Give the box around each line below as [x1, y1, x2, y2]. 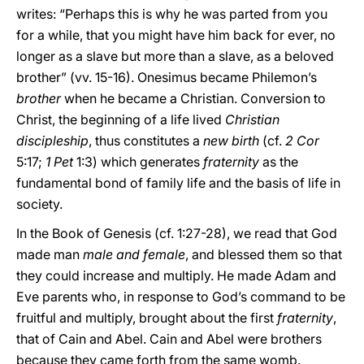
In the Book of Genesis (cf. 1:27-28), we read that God [16, 225, 337, 241]
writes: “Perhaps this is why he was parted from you [16, 6, 327, 22]
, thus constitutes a [89, 132, 203, 149]
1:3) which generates [73, 154, 203, 170]
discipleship [16, 132, 89, 149]
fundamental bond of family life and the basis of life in [16, 175, 340, 191]
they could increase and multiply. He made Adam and [16, 267, 336, 284]
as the [259, 154, 298, 170]
